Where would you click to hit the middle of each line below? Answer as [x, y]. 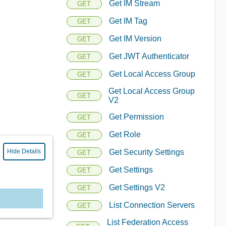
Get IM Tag [128, 21]
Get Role [125, 134]
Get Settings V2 [137, 187]
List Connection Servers [152, 205]
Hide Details [24, 151]
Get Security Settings [146, 152]
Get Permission [136, 117]
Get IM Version [135, 39]
